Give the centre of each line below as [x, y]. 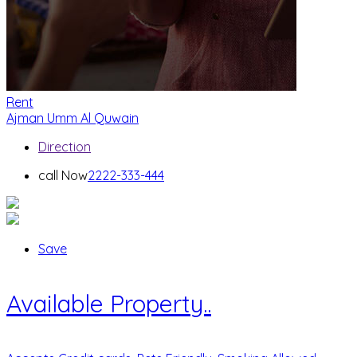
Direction [65, 147]
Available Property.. [109, 304]
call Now [63, 176]
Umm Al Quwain [93, 118]
